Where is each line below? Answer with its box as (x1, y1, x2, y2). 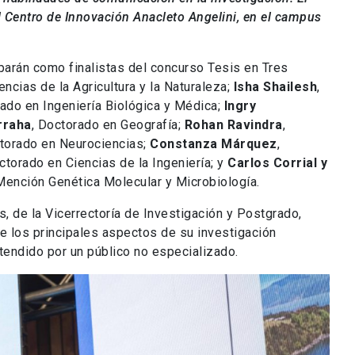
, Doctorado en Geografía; (31, 117, 185, 133)
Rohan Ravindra (184, 117, 283, 133)
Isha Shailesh (233, 79, 317, 95)
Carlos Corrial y (227, 155, 327, 171)
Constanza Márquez (150, 136, 277, 152)
